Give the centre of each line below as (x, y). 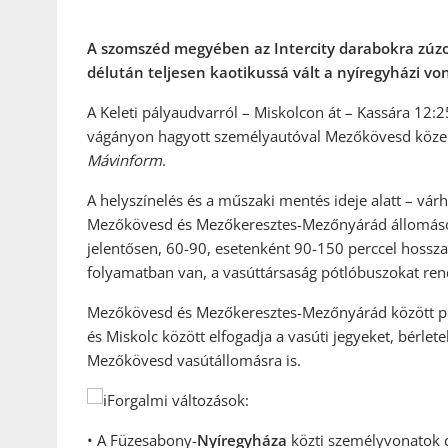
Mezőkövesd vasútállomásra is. (194, 360)
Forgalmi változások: (178, 400)
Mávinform (124, 160)
